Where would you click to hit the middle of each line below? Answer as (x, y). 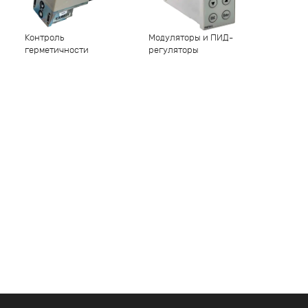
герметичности (57, 50)
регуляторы (174, 50)
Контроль (45, 37)
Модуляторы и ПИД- (191, 37)
